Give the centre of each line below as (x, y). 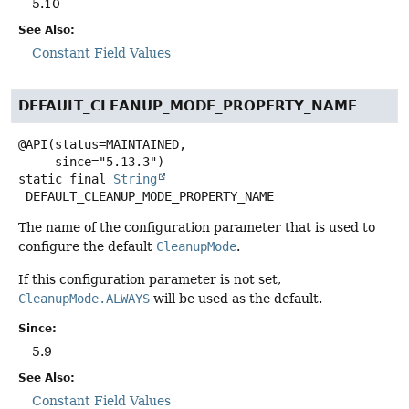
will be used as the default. (236, 298)
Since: (37, 329)
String (135, 179)
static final (62, 179)
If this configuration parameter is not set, (150, 279)
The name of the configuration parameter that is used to (197, 228)
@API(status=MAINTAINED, (102, 145)
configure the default (87, 247)
